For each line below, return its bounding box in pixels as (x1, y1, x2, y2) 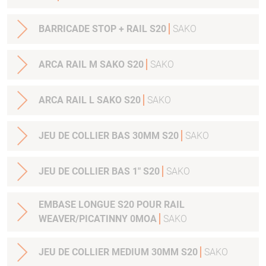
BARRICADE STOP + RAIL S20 (39, 23, 169, 35)
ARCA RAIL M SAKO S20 (39, 59, 146, 71)
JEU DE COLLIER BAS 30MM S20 (39, 130, 181, 142)
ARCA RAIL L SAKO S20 (39, 94, 143, 106)
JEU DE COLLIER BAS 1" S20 (143, 166, 162, 178)
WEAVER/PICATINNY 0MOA (39, 213, 159, 225)
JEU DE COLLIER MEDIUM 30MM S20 (181, 246, 200, 258)
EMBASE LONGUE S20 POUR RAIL (39, 199, 185, 211)
